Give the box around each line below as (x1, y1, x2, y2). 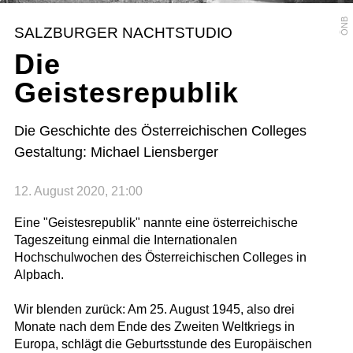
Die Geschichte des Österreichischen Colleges (13, 122, 307, 139)
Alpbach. (13, 268, 64, 282)
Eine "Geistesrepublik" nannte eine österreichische (13, 216, 298, 230)
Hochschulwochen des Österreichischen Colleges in (13, 251, 307, 265)
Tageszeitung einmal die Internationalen (13, 233, 237, 247)
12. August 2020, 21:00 (13, 184, 143, 199)
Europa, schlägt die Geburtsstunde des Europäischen (13, 337, 312, 351)
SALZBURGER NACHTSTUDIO (13, 24, 233, 41)
